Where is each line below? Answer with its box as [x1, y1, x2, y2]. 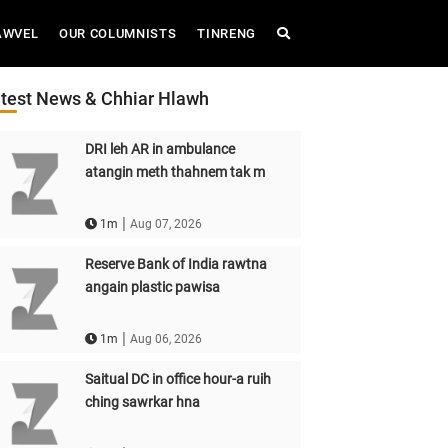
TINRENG [197, 26, 256, 41]
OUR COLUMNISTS [59, 26, 177, 41]
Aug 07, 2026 [129, 217, 202, 232]
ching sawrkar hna [84, 394, 200, 410]
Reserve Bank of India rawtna [84, 256, 267, 272]
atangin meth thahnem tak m [84, 164, 265, 180]
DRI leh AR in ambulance [84, 141, 235, 157]
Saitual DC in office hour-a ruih [84, 371, 271, 387]
